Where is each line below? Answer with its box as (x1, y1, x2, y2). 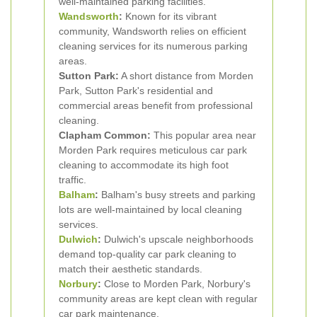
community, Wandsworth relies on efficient (59, 25, 246, 37)
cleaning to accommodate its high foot (59, 159, 229, 171)
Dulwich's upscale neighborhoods (101, 234, 253, 245)
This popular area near (151, 129, 256, 141)
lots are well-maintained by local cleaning (59, 204, 242, 215)
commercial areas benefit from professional (59, 100, 253, 111)
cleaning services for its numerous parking (59, 40, 248, 52)
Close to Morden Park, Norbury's (101, 278, 250, 289)
